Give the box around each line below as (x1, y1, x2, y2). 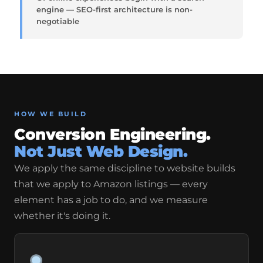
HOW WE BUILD (14, 110, 87, 118)
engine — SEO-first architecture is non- (36, 5, 193, 14)
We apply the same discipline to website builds (14, 163, 235, 174)
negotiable (36, 16, 79, 26)
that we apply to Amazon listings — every (14, 178, 208, 190)
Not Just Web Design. (14, 142, 187, 161)
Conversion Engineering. (14, 125, 211, 144)
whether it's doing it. (14, 210, 110, 221)
